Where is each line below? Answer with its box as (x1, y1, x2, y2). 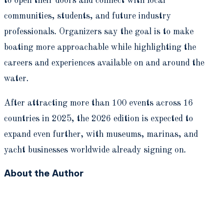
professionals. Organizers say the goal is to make (4, 27, 194, 36)
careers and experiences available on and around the (4, 58, 204, 67)
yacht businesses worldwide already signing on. (4, 145, 186, 154)
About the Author (4, 167, 84, 179)
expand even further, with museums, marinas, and (4, 130, 198, 139)
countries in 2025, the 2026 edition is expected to (4, 114, 193, 123)
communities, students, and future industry (4, 11, 171, 21)
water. (4, 74, 29, 83)
